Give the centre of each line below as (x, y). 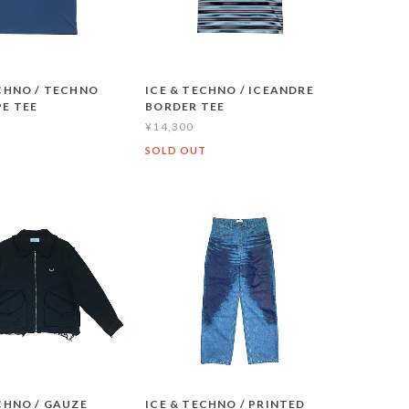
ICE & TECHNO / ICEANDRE (230, 90)
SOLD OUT (176, 151)
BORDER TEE (185, 107)
